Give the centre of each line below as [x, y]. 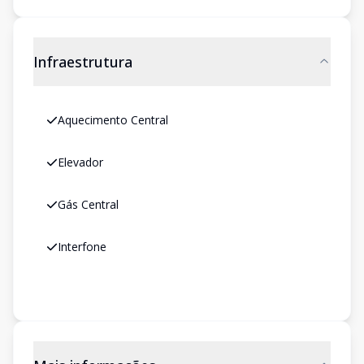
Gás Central [88, 204]
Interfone [82, 247]
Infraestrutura [83, 62]
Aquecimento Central [113, 120]
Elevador [80, 162]
